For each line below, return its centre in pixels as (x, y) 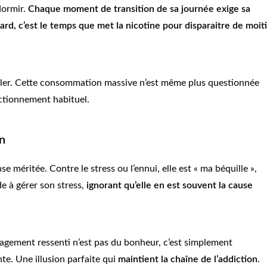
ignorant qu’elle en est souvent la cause (170, 186)
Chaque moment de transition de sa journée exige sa (139, 9)
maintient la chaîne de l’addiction (188, 260)
